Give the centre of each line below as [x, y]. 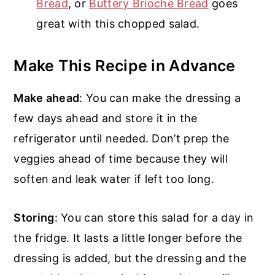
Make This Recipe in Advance [125, 65]
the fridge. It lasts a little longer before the [128, 238]
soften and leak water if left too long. [114, 179]
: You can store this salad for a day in [154, 217]
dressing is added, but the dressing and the [130, 258]
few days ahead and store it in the [106, 118]
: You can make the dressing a [160, 98]
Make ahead [47, 98]
